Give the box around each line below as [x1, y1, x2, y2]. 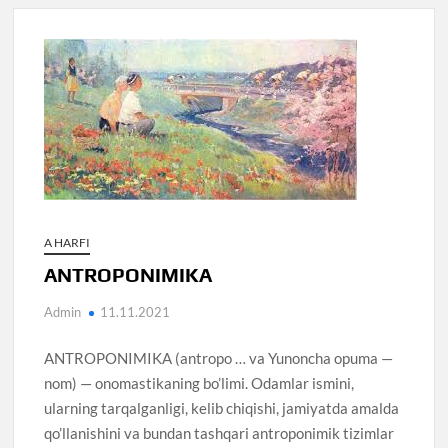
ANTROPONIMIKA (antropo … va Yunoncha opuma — [44, 348, 394, 367]
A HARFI [44, 234, 91, 250]
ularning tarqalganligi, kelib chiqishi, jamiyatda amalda [44, 398, 400, 417]
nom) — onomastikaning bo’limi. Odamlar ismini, [44, 373, 355, 392]
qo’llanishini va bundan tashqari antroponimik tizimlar [44, 423, 395, 442]
